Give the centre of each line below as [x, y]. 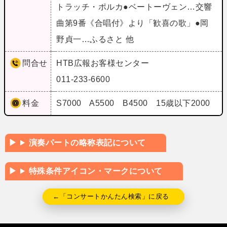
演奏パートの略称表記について [87, 142]
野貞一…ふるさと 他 [96, 39]
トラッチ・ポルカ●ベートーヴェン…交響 [134, 7]
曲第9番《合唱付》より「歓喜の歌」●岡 [133, 23]
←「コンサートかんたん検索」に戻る [111, 196]
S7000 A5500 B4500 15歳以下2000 [135, 103]
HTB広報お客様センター [103, 63]
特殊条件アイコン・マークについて [96, 171]
